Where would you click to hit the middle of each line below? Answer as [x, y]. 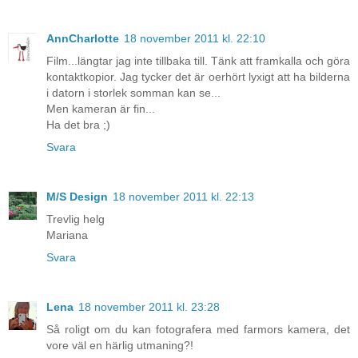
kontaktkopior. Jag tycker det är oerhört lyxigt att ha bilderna [198, 77]
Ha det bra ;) [78, 125]
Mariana [67, 235]
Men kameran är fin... [101, 109]
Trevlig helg [76, 219]
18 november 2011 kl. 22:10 [195, 39]
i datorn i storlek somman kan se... [133, 93]
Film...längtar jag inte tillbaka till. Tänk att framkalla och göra [198, 61]
